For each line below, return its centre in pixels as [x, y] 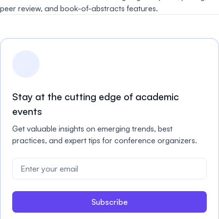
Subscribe [109, 202]
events [27, 111]
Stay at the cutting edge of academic [96, 97]
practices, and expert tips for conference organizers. [105, 140]
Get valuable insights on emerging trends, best [92, 129]
